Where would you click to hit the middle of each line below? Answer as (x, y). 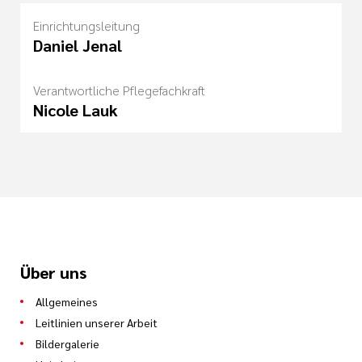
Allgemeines (67, 301)
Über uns (53, 272)
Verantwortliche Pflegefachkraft (119, 90)
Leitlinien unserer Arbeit (97, 322)
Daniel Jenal (78, 45)
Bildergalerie (67, 343)
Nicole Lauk (76, 109)
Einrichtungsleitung (86, 25)
